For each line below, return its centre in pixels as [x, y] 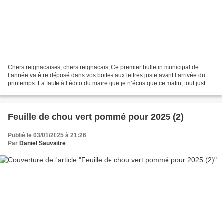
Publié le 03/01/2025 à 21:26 [47, 135]
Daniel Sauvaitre [43, 143]
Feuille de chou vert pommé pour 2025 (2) [96, 117]
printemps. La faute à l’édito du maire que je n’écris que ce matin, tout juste [108, 83]
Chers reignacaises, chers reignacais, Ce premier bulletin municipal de [103, 67]
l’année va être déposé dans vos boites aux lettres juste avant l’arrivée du [107, 75]
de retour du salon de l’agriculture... [55, 91]
